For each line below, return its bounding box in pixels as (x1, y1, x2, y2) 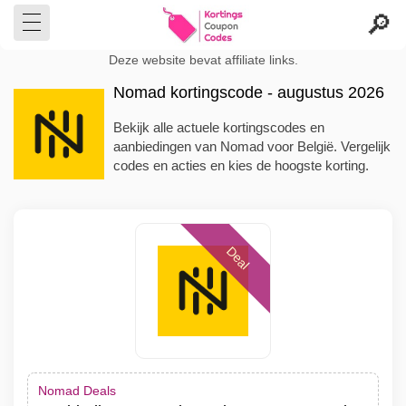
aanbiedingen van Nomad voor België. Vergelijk (113, 139, 391, 154)
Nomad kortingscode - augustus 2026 (113, 83, 384, 101)
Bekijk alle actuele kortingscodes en (113, 120, 324, 135)
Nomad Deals (38, 383, 116, 398)
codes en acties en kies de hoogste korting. (113, 158, 369, 173)
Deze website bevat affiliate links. (108, 53, 298, 67)
